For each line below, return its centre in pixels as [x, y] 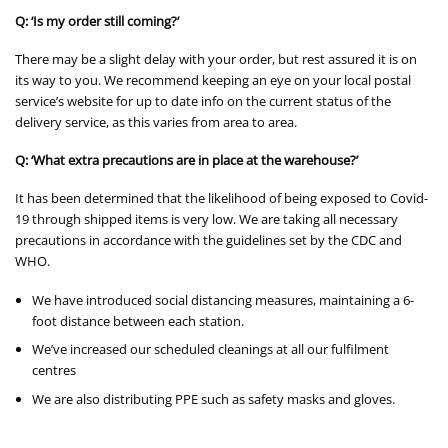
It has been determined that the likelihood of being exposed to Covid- [221, 198]
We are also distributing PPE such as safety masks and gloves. [214, 399]
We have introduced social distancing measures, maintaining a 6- [223, 299]
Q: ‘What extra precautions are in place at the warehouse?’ [186, 160]
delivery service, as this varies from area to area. [156, 122]
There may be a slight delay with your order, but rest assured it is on [216, 59]
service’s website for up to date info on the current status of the [203, 101]
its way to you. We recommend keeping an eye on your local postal [213, 80]
